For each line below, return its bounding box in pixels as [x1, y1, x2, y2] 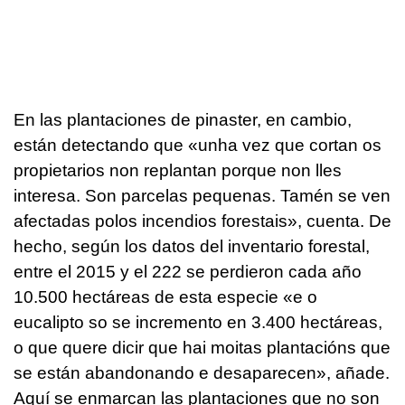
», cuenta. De [287, 211, 391, 231]
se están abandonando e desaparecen [14, 363, 316, 382]
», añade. [316, 363, 390, 382]
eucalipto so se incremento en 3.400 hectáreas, [14, 312, 382, 332]
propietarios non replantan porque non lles [14, 160, 342, 180]
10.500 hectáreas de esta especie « [14, 287, 293, 306]
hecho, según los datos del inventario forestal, [14, 236, 370, 256]
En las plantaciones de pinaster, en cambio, [14, 109, 352, 129]
